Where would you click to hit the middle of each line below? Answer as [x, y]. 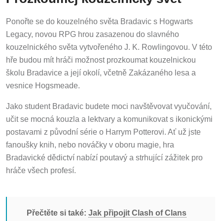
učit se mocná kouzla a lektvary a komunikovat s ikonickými [109, 117]
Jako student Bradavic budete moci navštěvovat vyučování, [109, 105]
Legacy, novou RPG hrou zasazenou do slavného [92, 33]
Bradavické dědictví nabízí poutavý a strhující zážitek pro [104, 156]
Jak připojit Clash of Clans [137, 211]
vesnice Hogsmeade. [43, 84]
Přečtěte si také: [57, 211]
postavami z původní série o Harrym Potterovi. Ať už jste [103, 130]
